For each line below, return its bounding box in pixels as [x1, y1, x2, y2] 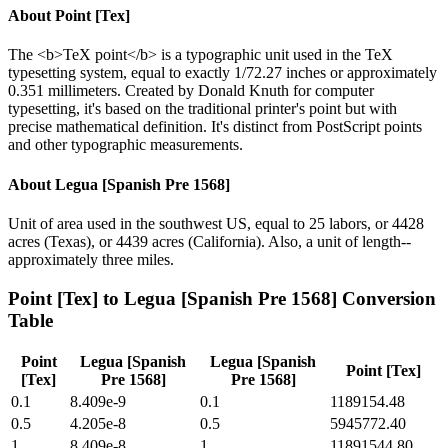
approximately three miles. [8, 250, 174, 268]
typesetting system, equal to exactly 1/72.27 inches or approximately [8, 64, 437, 82]
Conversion [337, 287, 436, 309]
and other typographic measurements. [8, 136, 243, 154]
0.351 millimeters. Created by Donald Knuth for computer [8, 82, 374, 100]
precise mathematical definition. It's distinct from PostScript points [8, 118, 422, 136]
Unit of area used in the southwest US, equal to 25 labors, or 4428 [8, 214, 424, 232]
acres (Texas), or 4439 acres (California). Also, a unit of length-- [8, 232, 411, 250]
